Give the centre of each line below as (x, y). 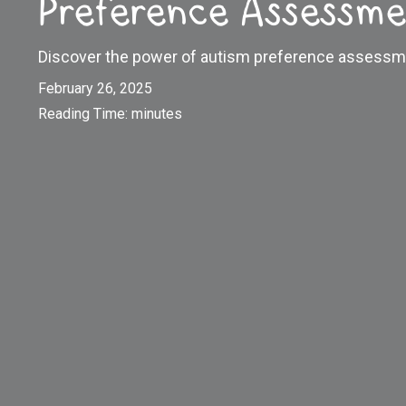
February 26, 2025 (95, 88)
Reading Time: (85, 113)
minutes (157, 113)
